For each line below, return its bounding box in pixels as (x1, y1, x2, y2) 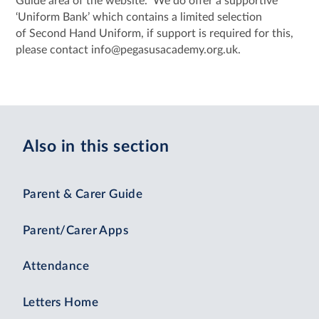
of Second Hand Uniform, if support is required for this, (16, 27, 294, 39)
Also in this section (23, 139, 169, 155)
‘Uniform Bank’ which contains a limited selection (16, 11, 263, 23)
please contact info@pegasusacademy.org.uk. (16, 43, 244, 56)
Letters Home (23, 296, 98, 308)
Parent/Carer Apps (23, 224, 129, 236)
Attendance (23, 261, 90, 273)
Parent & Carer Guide (23, 189, 143, 201)
